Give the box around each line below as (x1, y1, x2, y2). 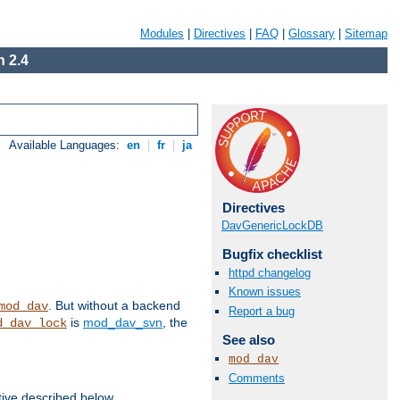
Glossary (288, 27, 335, 40)
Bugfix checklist (221, 246, 322, 262)
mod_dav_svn (83, 315, 162, 330)
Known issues (229, 285, 301, 299)
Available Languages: (9, 138, 124, 153)
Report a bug (229, 304, 295, 318)
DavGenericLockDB (221, 219, 323, 232)
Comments (229, 371, 285, 385)
